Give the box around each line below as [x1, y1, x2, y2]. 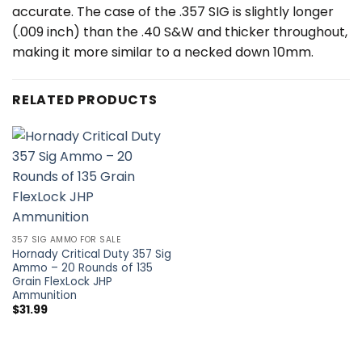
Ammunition [11, 287, 77, 303]
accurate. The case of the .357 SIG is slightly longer [12, 2, 334, 21]
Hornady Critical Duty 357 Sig [11, 246, 171, 262]
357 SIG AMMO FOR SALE [11, 234, 121, 246]
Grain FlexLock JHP [11, 273, 112, 289]
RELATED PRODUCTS [12, 90, 158, 109]
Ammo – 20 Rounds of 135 [11, 259, 153, 276]
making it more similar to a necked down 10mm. [12, 42, 314, 61]
